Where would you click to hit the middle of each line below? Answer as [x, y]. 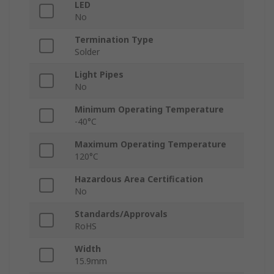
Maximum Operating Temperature [150, 144]
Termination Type [114, 40]
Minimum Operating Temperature [149, 109]
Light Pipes [99, 75]
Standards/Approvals [121, 214]
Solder [87, 52]
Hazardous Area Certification [139, 179]
